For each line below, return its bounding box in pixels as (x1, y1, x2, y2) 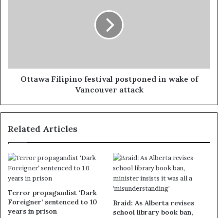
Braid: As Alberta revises (113, 198, 194, 207)
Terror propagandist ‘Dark (8, 188, 97, 197)
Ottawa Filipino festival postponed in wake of (20, 73, 198, 84)
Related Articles (8, 123, 77, 134)
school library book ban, (113, 207, 193, 217)
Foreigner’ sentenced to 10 (8, 197, 97, 206)
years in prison (8, 206, 57, 216)
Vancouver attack (74, 84, 144, 94)
